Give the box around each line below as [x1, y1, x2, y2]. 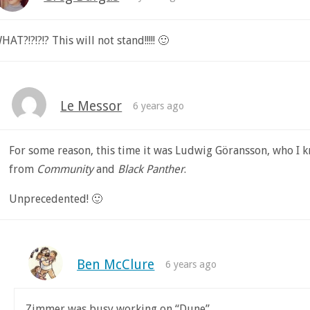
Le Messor [60, 98, 122, 115]
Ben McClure [77, 257, 155, 273]
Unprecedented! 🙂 [8, 192, 102, 206]
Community [36, 163, 93, 176]
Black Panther [117, 163, 184, 176]
